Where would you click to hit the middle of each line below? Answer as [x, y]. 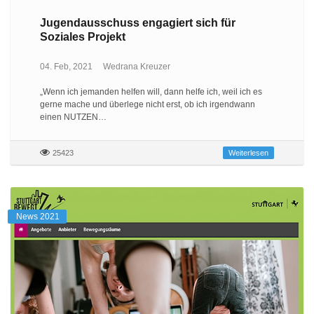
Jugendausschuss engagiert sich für [137, 23]
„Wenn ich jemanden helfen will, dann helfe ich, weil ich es [151, 91]
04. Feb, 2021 [66, 66]
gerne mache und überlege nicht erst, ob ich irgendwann [147, 104]
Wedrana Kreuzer [136, 66]
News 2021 [38, 216]
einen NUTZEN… [73, 117]
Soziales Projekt [82, 37]
